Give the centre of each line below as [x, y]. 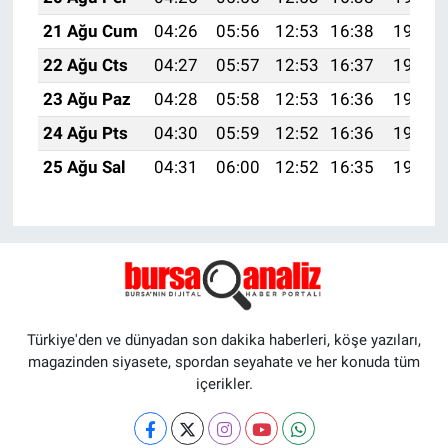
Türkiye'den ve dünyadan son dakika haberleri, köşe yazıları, [224, 340]
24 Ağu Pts [85, 132]
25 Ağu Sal [84, 166]
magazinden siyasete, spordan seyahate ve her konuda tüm [224, 362]
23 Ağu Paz [86, 98]
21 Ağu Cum [90, 30]
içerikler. [224, 384]
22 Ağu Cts [85, 64]
